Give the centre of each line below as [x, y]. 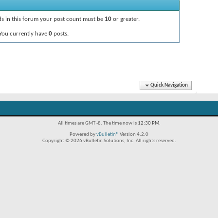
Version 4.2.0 [134, 135]
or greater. [126, 19]
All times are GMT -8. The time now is [98, 123]
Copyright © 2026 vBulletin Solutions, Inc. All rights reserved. [109, 141]
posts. [60, 34]
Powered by [83, 135]
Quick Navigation [169, 85]
